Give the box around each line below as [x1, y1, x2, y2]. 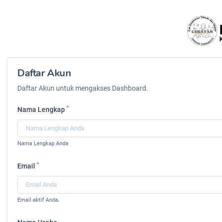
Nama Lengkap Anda [17, 140, 68, 147]
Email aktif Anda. [17, 196, 59, 203]
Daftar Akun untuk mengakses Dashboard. [17, 84, 148, 92]
